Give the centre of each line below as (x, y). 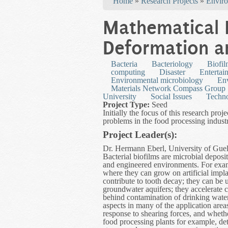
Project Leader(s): (141, 135)
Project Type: (127, 105)
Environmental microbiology (157, 80)
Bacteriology (172, 64)
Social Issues (171, 97)
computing (128, 72)
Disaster (172, 72)
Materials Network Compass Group (168, 89)
